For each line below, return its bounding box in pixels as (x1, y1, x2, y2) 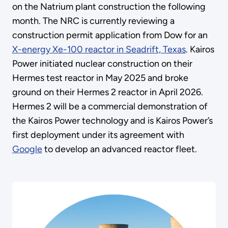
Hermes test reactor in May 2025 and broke (12, 72, 188, 83)
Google (12, 144, 42, 155)
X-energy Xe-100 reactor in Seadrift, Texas (12, 44, 186, 55)
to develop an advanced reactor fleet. (42, 144, 197, 155)
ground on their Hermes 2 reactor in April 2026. (12, 87, 203, 98)
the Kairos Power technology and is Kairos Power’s (12, 115, 213, 126)
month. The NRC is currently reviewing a (12, 15, 175, 26)
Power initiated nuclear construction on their (12, 58, 192, 69)
